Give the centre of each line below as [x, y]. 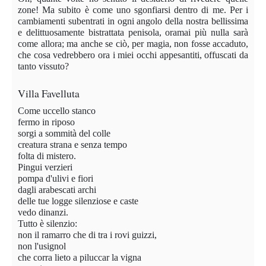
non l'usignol [42, 246]
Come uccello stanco [57, 110]
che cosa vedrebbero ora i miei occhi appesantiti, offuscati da [133, 55]
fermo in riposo [46, 122]
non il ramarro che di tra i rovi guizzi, [87, 235]
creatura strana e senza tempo [72, 144]
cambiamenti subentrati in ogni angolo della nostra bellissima [133, 21]
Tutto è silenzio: [47, 223]
